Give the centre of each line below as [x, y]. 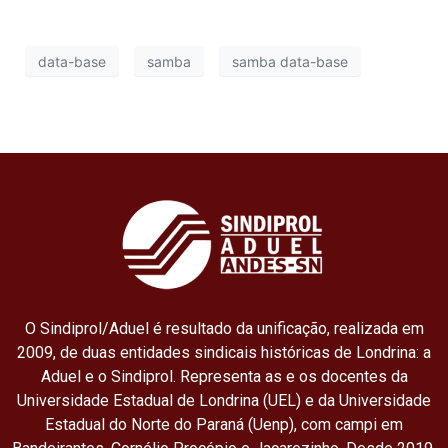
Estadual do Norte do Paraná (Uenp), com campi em [224, 425]
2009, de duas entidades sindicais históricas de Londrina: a [224, 353]
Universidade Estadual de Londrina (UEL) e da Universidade [224, 401]
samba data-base [290, 61]
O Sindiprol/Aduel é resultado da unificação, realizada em [224, 329]
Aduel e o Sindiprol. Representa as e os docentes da [224, 377]
